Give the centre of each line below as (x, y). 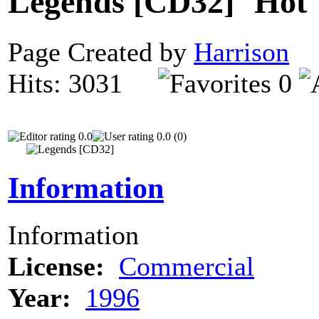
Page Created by (101, 52)
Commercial (187, 266)
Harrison (241, 52)
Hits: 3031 (83, 83)
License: (56, 266)
